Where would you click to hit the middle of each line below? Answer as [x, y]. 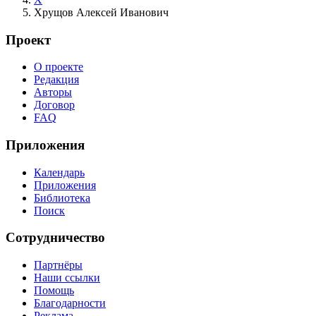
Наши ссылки [67, 278]
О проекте [59, 67]
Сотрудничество [55, 238]
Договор [54, 105]
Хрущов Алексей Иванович [101, 12]
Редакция [56, 80]
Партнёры [58, 265]
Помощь [54, 291]
